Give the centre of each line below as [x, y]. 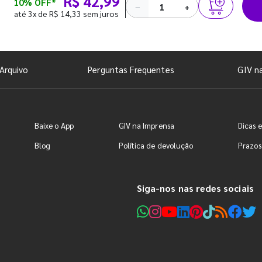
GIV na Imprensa [146, 126]
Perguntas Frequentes [131, 70]
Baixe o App [54, 126]
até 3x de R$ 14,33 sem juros [66, 13]
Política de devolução [156, 146]
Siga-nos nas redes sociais [195, 188]
